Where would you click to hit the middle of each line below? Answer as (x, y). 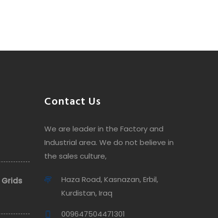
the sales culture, (75, 156)
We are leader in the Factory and (104, 128)
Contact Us (73, 102)
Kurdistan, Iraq (87, 193)
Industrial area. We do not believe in (109, 142)
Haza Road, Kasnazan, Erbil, (110, 179)
